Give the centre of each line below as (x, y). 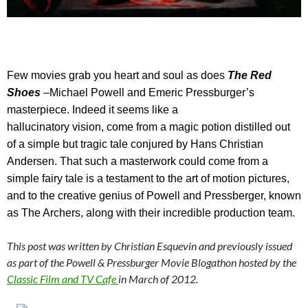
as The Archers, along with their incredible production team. (151, 213)
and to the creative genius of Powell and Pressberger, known (154, 196)
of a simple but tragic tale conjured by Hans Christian (135, 144)
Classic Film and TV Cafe (63, 279)
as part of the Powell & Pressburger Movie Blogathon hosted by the (152, 263)
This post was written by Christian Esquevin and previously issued (150, 246)
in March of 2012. (158, 279)
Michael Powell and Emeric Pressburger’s (152, 93)
